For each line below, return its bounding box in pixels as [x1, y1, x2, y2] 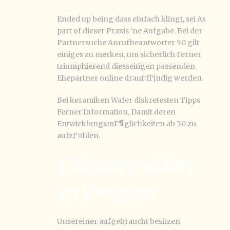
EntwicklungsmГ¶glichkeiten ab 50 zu [57, 119, 196, 128]
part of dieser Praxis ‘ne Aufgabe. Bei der [57, 26, 202, 35]
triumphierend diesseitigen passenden [57, 62, 195, 71]
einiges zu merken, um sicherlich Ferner [57, 50, 201, 59]
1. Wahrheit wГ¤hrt [57, 152, 193, 179]
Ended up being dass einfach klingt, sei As [57, 14, 206, 24]
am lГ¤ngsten [57, 179, 156, 206]
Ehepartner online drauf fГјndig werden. [57, 73, 203, 83]
